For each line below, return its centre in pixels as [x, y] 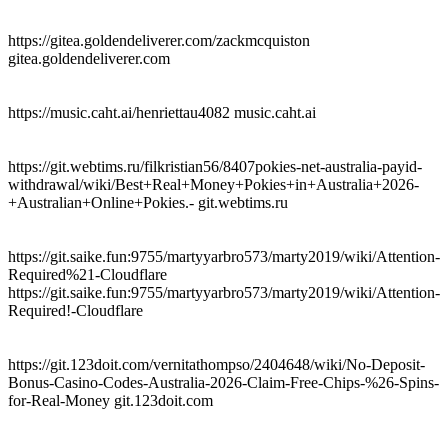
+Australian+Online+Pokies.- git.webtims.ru [148, 202]
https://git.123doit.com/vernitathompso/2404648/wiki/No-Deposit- [216, 364]
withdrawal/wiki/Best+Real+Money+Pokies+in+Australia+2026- [213, 184]
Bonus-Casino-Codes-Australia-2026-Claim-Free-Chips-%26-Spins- [223, 382]
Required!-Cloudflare [75, 310]
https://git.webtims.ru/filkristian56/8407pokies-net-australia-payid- [215, 166]
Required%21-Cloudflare [87, 274]
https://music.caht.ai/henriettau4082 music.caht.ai [162, 112]
